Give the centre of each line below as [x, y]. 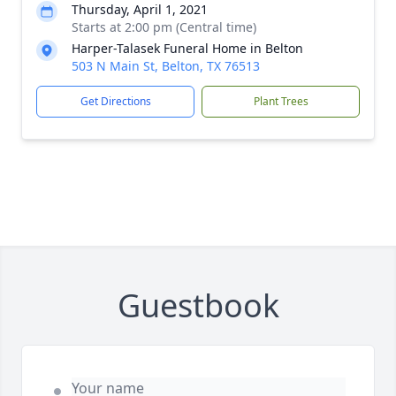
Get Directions [115, 101]
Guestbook [198, 305]
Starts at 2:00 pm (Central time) [164, 27]
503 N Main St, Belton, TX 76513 [166, 66]
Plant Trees [281, 101]
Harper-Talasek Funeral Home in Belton [187, 48]
